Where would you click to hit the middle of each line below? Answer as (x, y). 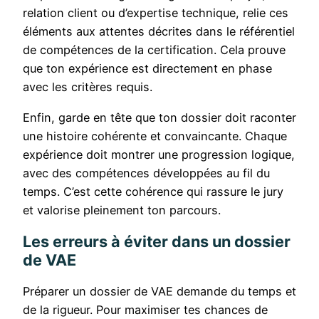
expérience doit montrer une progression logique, (159, 154)
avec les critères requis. (88, 87)
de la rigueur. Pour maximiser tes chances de (145, 309)
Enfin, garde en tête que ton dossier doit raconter (159, 117)
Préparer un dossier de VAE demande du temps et (159, 291)
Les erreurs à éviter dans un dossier (157, 241)
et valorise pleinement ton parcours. (122, 210)
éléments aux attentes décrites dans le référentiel (159, 32)
